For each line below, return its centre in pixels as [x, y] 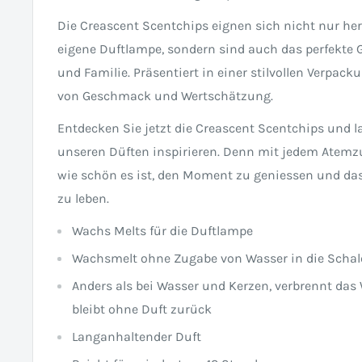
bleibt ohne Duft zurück [142, 309]
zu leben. [83, 199]
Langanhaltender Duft [137, 337]
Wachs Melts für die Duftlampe [162, 231]
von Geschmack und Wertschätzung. [165, 96]
